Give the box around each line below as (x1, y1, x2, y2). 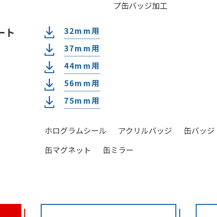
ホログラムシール (45, 124, 107, 136)
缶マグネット (45, 143, 91, 155)
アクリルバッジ (118, 124, 172, 136)
